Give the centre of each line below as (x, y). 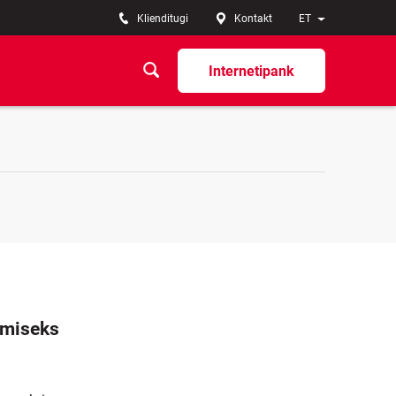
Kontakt (253, 19)
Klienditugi (163, 19)
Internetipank (251, 71)
